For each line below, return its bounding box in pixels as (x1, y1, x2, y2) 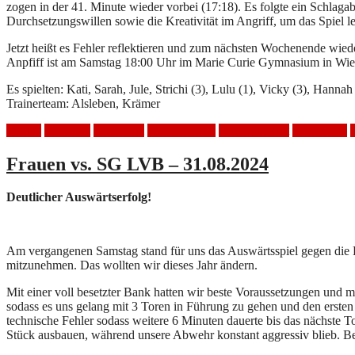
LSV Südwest (219, 123, 289, 137)
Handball (44, 123, 90, 137)
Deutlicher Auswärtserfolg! (6, 190, 151, 204)
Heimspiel (94, 123, 144, 137)
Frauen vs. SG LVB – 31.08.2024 (6, 153, 269, 174)
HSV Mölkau (147, 123, 216, 137)
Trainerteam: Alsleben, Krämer (6, 96, 160, 110)
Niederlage (292, 123, 347, 137)
